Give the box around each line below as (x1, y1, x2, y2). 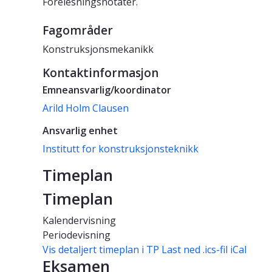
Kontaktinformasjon (42, 65, 158, 81)
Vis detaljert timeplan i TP (42, 243, 159, 257)
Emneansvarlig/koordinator (42, 83, 171, 97)
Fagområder (42, 22, 113, 39)
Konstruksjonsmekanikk (42, 42, 154, 56)
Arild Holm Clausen (42, 101, 129, 115)
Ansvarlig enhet (42, 124, 118, 138)
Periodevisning (42, 228, 110, 242)
